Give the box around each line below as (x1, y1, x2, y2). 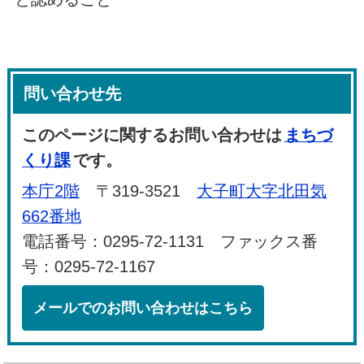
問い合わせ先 (24, 84, 122, 102)
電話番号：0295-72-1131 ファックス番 (22, 232, 318, 250)
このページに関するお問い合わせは (22, 125, 283, 144)
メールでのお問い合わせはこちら (33, 299, 253, 316)
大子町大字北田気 (197, 181, 327, 200)
